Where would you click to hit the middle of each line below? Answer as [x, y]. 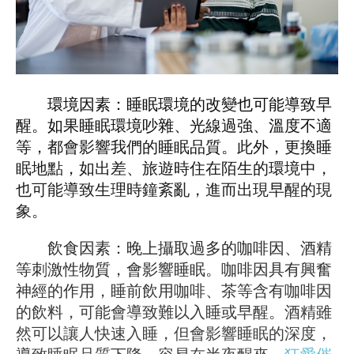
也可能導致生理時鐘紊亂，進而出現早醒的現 [174, 189]
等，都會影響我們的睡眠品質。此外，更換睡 [174, 147]
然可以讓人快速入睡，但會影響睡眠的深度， [174, 333]
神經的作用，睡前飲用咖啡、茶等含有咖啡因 [174, 290]
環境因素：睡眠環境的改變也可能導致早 [174, 104]
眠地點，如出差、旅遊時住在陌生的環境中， [174, 168]
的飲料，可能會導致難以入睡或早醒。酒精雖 [174, 312]
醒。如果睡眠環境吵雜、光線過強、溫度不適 [174, 125]
